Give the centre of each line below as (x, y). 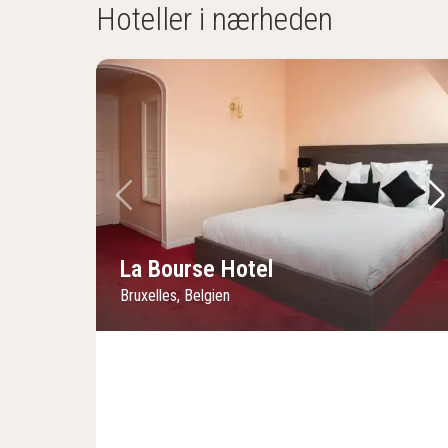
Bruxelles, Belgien (175, 295)
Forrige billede (200, 212)
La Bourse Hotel (196, 268)
